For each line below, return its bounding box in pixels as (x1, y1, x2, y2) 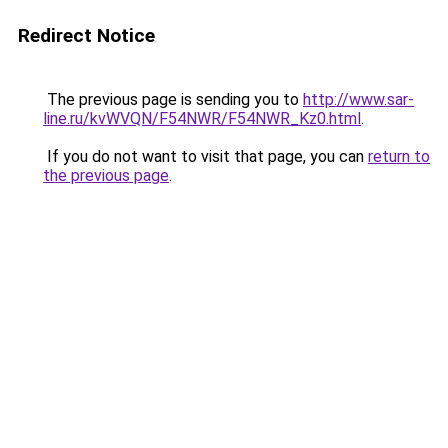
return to (368, 147, 430, 166)
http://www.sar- (303, 90, 414, 109)
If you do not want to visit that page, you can (43, 147, 368, 166)
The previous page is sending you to (43, 90, 303, 109)
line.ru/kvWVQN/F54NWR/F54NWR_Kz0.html (43, 109, 361, 128)
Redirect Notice (18, 24, 155, 47)
